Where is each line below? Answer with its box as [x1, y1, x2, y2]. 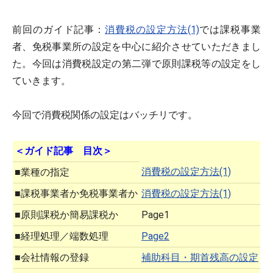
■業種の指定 [15, 166, 69, 178]
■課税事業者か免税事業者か [15, 188, 138, 199]
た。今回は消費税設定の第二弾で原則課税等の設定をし [12, 58, 261, 69]
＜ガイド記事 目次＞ [15, 145, 112, 157]
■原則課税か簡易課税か [15, 209, 118, 221]
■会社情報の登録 [15, 252, 89, 263]
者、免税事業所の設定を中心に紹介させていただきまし [12, 41, 261, 52]
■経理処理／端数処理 [15, 230, 108, 242]
